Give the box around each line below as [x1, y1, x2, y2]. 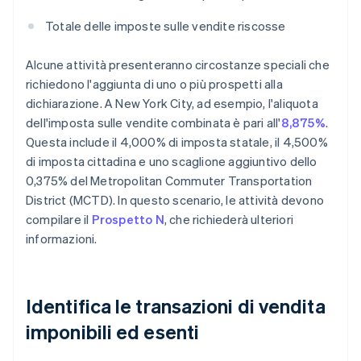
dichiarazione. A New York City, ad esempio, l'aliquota [26, 95, 318, 112]
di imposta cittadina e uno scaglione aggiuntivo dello [26, 153, 317, 170]
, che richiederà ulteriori [164, 211, 294, 228]
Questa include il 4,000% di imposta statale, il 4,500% [26, 134, 328, 151]
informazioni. [26, 230, 98, 247]
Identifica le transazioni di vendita [26, 293, 326, 319]
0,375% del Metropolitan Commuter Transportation [26, 172, 313, 189]
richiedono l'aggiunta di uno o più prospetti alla [26, 76, 283, 93]
